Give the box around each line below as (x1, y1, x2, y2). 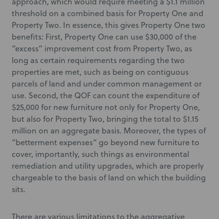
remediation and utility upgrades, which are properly (12, 160, 204, 171)
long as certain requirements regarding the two (12, 55, 185, 66)
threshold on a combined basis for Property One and (12, 8, 203, 19)
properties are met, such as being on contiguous (12, 66, 189, 77)
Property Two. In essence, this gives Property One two (12, 20, 205, 30)
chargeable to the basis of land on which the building (12, 172, 206, 183)
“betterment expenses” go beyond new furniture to (12, 137, 199, 148)
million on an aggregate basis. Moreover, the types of (12, 125, 206, 136)
